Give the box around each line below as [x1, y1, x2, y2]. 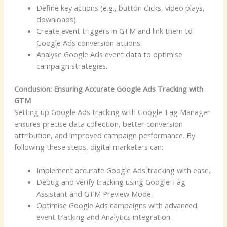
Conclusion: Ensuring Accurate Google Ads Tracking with [14, 83, 203, 94]
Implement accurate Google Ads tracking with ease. [36, 165, 210, 175]
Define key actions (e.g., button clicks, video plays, [36, 2, 205, 13]
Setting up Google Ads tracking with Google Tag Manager [14, 106, 210, 117]
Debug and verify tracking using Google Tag [36, 176, 185, 187]
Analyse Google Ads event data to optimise [36, 49, 182, 59]
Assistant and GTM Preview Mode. [36, 188, 153, 199]
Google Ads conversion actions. [36, 37, 142, 48]
